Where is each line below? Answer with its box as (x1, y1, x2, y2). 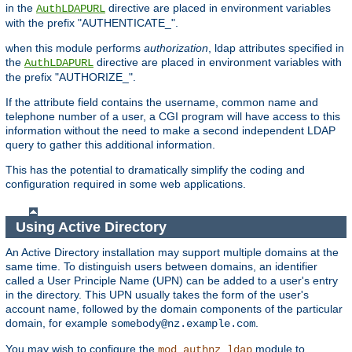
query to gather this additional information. (5, 138, 215, 152)
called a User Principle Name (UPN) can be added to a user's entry (5, 274, 338, 288)
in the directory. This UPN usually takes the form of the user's (5, 288, 309, 302)
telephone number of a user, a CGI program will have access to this (5, 110, 340, 123)
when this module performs (5, 42, 144, 55)
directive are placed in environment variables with (93, 56, 342, 69)
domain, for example (5, 317, 111, 330)
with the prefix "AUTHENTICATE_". (5, 16, 178, 30)
